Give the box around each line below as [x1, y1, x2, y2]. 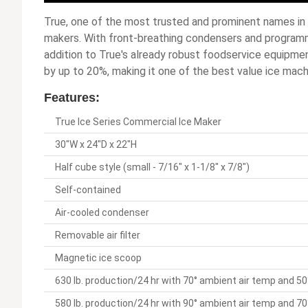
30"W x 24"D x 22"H [55, 139, 137, 151]
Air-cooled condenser [55, 207, 149, 219]
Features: [44, 91, 100, 105]
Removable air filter [55, 230, 140, 241]
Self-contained [55, 184, 121, 196]
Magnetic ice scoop [55, 252, 142, 264]
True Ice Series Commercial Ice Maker [55, 116, 221, 128]
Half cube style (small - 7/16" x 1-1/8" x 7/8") [55, 162, 250, 173]
